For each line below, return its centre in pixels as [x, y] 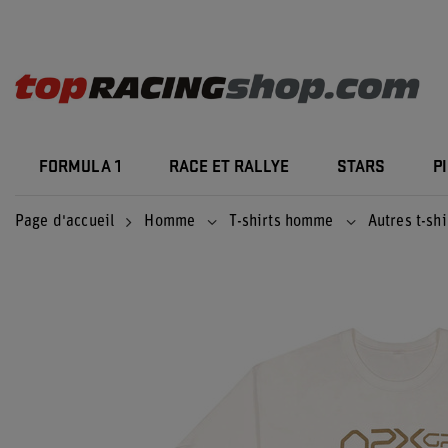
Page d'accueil [65, 222]
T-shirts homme [281, 222]
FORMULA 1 [80, 167]
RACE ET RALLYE [229, 167]
